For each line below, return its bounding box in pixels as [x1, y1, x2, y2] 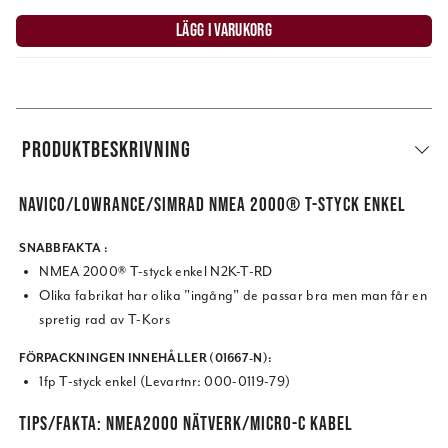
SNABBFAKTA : [19, 240, 109, 257]
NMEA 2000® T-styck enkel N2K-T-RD [39, 263, 273, 281]
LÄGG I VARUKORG [176, 20, 272, 41]
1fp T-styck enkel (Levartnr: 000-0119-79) [39, 373, 291, 391]
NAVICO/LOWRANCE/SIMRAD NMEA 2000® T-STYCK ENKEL [19, 193, 407, 215]
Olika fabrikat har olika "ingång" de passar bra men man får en [39, 287, 428, 305]
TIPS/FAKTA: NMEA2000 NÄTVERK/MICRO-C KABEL [19, 412, 354, 435]
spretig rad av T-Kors [39, 311, 170, 329]
